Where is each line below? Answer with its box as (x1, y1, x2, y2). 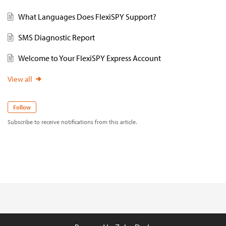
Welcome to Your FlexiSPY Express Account (18, 52, 161, 63)
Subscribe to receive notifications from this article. (8, 118, 137, 126)
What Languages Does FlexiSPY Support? (18, 11, 156, 22)
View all (8, 74, 32, 84)
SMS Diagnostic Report (18, 32, 95, 42)
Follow (13, 103, 31, 111)
